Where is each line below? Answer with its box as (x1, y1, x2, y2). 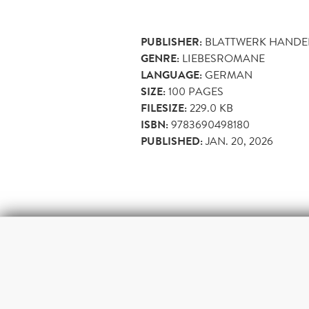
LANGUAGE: (141, 67, 202, 84)
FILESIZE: (141, 100, 187, 117)
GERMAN (205, 67, 252, 83)
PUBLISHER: (141, 34, 202, 51)
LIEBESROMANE (182, 50, 265, 67)
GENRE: (141, 50, 179, 68)
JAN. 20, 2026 (206, 133, 273, 150)
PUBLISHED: (141, 133, 203, 150)
